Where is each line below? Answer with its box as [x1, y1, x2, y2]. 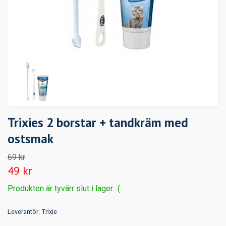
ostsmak [8, 130, 53, 147]
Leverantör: [8, 207, 40, 215]
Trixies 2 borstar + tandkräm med [8, 114, 188, 131]
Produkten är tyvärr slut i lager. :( [8, 183, 120, 193]
